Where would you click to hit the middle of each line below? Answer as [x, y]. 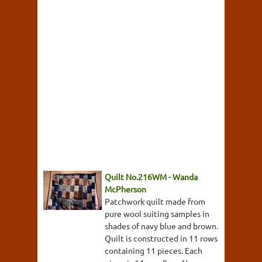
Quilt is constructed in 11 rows [161, 238]
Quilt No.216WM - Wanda [151, 177]
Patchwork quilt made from [155, 201]
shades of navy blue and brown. [161, 226]
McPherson [125, 189]
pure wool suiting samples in [157, 214]
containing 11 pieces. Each [154, 251]
